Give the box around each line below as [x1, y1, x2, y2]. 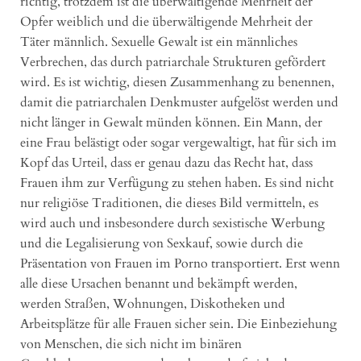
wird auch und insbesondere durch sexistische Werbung [20, 214, 325, 232]
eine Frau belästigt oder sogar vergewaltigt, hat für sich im [20, 133, 337, 151]
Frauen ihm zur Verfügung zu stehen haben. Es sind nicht [20, 173, 334, 192]
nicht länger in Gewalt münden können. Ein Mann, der [20, 113, 322, 131]
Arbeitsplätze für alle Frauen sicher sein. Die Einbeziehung [20, 314, 337, 333]
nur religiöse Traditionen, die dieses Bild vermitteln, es [20, 193, 318, 212]
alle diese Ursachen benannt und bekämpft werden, [20, 274, 297, 293]
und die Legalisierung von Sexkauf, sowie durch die [20, 234, 303, 252]
